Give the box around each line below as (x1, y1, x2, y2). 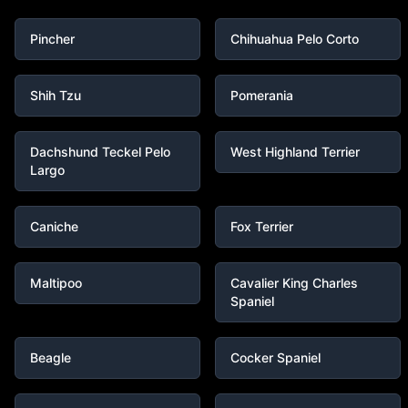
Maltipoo (30, 275, 82, 291)
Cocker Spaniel (230, 350, 321, 365)
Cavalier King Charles (230, 275, 358, 291)
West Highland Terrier (230, 144, 360, 159)
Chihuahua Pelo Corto (230, 31, 359, 46)
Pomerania (230, 87, 293, 103)
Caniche (30, 219, 78, 234)
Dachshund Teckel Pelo (30, 144, 170, 159)
